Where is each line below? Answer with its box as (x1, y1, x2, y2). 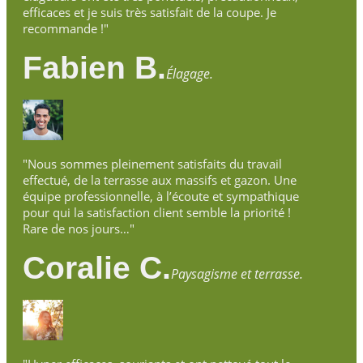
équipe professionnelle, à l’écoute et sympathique (22, 187, 299, 204)
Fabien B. (22, 49, 166, 85)
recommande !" (22, 19, 109, 36)
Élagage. (165, 64, 213, 83)
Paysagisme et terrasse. (170, 264, 303, 283)
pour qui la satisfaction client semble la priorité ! (22, 203, 291, 220)
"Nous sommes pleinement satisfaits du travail (22, 155, 282, 172)
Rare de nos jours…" (22, 220, 135, 237)
